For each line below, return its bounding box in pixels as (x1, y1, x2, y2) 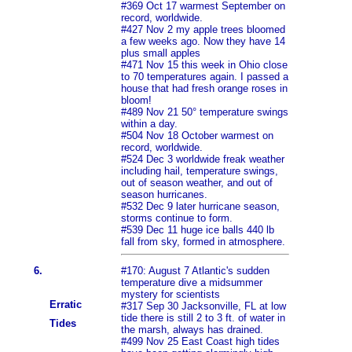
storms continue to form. (121, 212, 233, 225)
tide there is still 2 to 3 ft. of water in (121, 312, 285, 324)
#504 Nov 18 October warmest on (121, 130, 273, 142)
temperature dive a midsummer (121, 277, 262, 289)
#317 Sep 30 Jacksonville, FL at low (121, 300, 286, 313)
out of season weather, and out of (121, 177, 273, 189)
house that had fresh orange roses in (121, 82, 288, 95)
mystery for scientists (121, 288, 220, 301)
